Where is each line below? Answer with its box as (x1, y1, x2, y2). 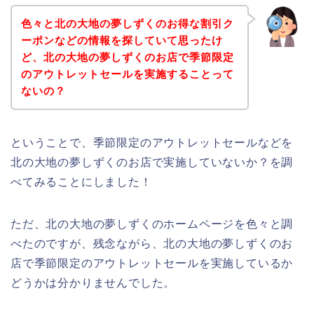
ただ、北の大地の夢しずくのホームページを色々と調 (11, 217, 294, 230)
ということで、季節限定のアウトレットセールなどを (11, 136, 294, 149)
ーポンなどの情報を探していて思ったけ (20, 34, 223, 46)
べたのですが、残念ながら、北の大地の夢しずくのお (11, 237, 294, 250)
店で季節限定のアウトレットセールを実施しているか (11, 257, 294, 269)
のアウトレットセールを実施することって (20, 67, 234, 80)
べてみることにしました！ (11, 175, 152, 188)
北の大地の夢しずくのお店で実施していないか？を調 (11, 156, 294, 168)
